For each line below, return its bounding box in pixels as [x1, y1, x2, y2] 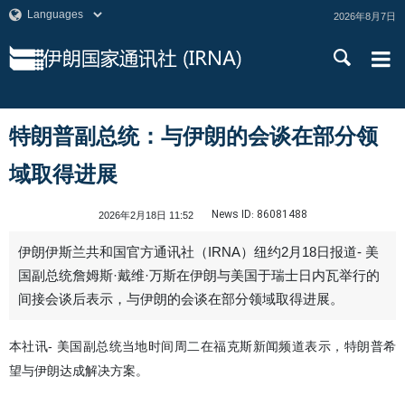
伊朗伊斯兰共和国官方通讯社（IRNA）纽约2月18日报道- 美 [18, 245, 379, 259]
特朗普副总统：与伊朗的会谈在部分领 [9, 124, 378, 148]
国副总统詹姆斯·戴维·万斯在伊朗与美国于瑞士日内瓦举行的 [18, 268, 380, 283]
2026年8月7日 [334, 11, 396, 22]
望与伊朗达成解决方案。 [9, 363, 148, 378]
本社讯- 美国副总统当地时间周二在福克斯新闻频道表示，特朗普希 [9, 339, 396, 353]
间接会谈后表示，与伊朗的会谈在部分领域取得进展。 [18, 292, 344, 306]
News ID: [212, 206, 254, 223]
